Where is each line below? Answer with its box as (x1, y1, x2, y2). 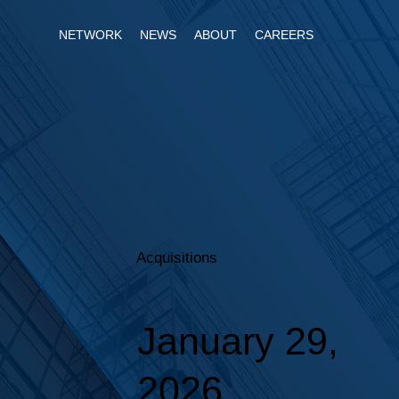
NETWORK (59, 28, 123, 43)
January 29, (136, 319, 338, 362)
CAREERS (255, 28, 314, 43)
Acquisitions (136, 248, 218, 266)
